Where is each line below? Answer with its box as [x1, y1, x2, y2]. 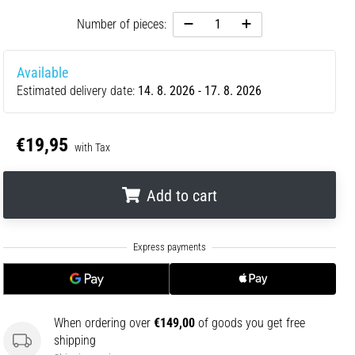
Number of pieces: [77, 16, 167, 32]
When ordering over [54, 315, 154, 330]
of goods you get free [195, 315, 305, 330]
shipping [54, 332, 96, 348]
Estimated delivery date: [17, 82, 138, 98]
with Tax [74, 140, 110, 154]
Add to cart [146, 185, 217, 205]
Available [17, 64, 68, 81]
